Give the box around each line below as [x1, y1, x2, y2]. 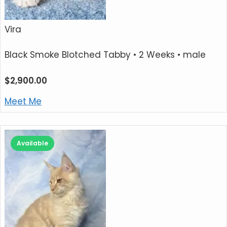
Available [17, 139, 48, 148]
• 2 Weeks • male [131, 49, 206, 61]
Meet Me [5, 95, 42, 107]
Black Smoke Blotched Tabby [5, 49, 131, 61]
